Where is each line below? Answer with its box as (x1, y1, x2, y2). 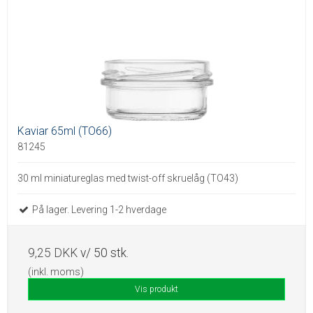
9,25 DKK (28, 245, 78, 260)
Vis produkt (135, 284, 178, 294)
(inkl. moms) (28, 265, 84, 277)
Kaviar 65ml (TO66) (17, 124, 112, 138)
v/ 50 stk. (78, 245, 129, 260)
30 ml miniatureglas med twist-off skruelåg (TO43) (17, 172, 238, 184)
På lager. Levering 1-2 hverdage (30, 203, 166, 215)
